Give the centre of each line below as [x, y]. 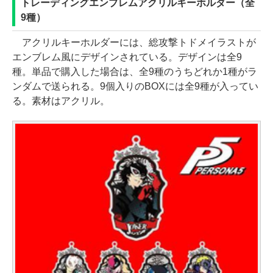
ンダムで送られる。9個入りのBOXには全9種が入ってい [135, 87]
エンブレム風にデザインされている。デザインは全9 [127, 57]
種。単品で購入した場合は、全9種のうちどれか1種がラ [135, 72]
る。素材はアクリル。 [61, 101]
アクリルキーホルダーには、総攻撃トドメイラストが [134, 43]
